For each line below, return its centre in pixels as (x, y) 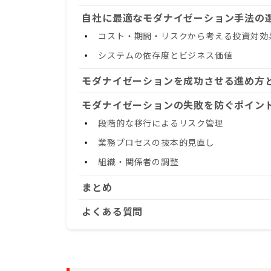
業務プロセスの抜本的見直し (156, 143)
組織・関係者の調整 (139, 162)
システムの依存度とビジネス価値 (165, 56)
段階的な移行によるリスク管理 (161, 123)
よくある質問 (113, 212)
